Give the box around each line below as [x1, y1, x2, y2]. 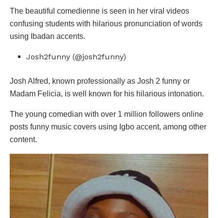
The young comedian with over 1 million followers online [10, 109, 203, 118]
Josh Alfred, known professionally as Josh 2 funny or [10, 76, 190, 85]
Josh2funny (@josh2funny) [26, 52, 127, 61]
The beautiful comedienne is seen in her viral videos [10, 6, 189, 15]
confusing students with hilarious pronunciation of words [10, 19, 202, 28]
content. [10, 135, 37, 144]
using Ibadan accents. [10, 32, 85, 40]
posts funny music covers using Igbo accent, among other [10, 122, 206, 131]
